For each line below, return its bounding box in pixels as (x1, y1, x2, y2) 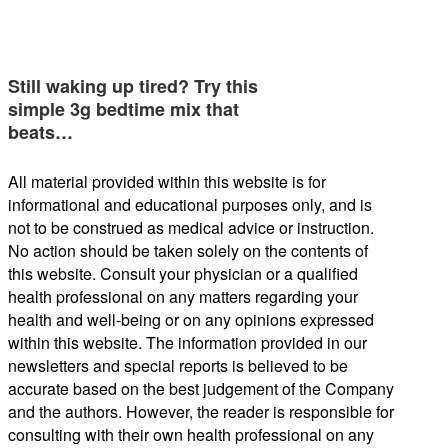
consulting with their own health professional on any (8, 422, 374, 446)
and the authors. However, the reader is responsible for (8, 399, 394, 423)
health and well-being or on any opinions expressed (8, 307, 374, 331)
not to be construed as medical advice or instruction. (8, 215, 374, 239)
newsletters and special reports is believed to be (8, 353, 348, 377)
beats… (8, 118, 73, 145)
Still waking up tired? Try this (8, 72, 258, 99)
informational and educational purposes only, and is (8, 192, 372, 216)
